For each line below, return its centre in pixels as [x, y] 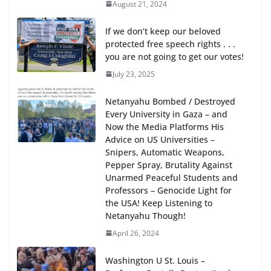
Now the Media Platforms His [165, 126]
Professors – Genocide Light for [168, 190]
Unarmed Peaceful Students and [171, 177]
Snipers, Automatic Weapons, [165, 152]
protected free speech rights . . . [170, 44]
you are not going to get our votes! [175, 56]
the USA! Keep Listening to [159, 203]
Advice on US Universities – [160, 139]
